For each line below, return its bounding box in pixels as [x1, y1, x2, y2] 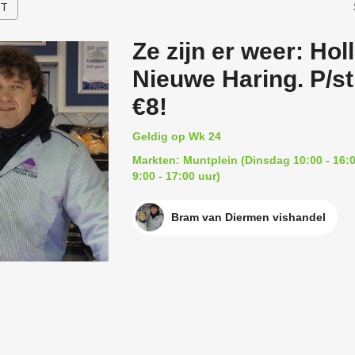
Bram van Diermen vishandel [170, 211, 326, 223]
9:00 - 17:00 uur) [132, 170, 220, 182]
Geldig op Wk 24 [132, 130, 221, 143]
